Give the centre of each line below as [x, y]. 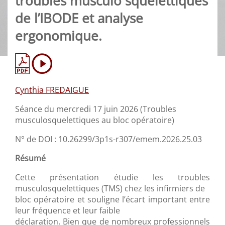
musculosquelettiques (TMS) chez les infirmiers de [110, 189]
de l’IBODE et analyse [79, 19]
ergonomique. [59, 36]
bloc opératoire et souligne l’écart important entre [113, 200]
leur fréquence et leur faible [68, 211]
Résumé [30, 158]
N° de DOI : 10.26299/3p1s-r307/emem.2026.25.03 [108, 139]
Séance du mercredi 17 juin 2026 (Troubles [96, 109]
